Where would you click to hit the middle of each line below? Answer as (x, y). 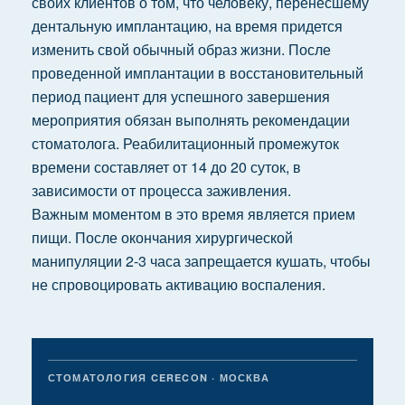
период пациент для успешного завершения (180, 96)
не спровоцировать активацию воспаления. (178, 284)
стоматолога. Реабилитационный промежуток (185, 143)
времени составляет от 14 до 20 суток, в (166, 167)
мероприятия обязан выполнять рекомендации (190, 120)
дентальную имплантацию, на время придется (187, 26)
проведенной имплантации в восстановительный (197, 73)
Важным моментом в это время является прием (193, 214)
